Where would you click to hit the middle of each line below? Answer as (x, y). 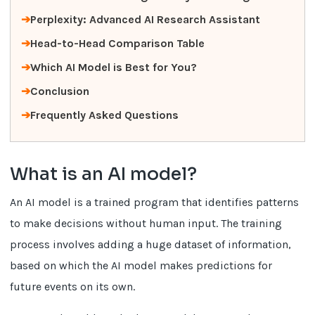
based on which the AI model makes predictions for (141, 265)
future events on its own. (73, 287)
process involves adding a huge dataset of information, (151, 244)
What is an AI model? (104, 174)
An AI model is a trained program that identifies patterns (155, 202)
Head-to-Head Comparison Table (118, 43)
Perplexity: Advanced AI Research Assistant (146, 19)
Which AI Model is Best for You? (114, 67)
